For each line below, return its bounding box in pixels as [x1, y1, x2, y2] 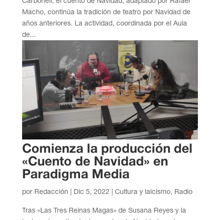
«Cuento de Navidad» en [22, 156, 168, 168]
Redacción [34, 187, 68, 195]
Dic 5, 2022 [73, 187, 110, 195]
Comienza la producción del [22, 143, 192, 155]
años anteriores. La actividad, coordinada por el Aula [22, 19, 187, 27]
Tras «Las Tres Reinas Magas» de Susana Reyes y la [22, 206, 186, 214]
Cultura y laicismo [114, 187, 170, 195]
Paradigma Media [22, 168, 130, 181]
